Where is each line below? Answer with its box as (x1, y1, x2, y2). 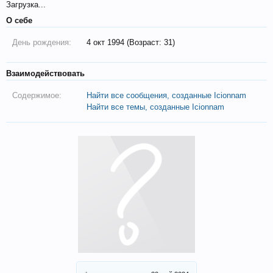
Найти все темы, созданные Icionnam (87, 102, 225, 112)
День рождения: (12, 38, 71, 47)
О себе (6, 16, 32, 25)
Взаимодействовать (6, 69, 85, 78)
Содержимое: (12, 91, 62, 100)
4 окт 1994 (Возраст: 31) (87, 38, 175, 47)
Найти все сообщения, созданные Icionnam (87, 91, 247, 100)
